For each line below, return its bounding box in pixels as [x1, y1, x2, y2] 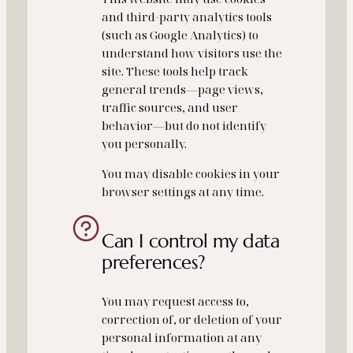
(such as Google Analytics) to [102, 26, 259, 43]
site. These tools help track [102, 62, 249, 79]
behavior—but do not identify [102, 117, 267, 133]
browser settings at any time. [102, 183, 265, 199]
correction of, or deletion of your [102, 311, 283, 328]
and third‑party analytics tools [102, 8, 273, 24]
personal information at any [102, 329, 262, 346]
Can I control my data [102, 229, 280, 254]
